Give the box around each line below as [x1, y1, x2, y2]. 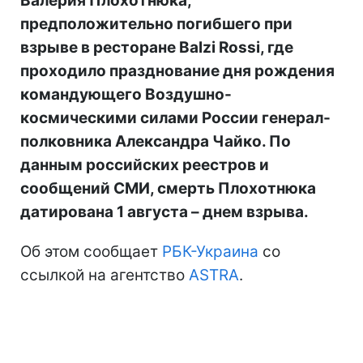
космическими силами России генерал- [20, 108, 331, 127]
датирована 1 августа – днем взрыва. [20, 202, 309, 221]
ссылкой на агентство [20, 265, 189, 284]
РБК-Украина [162, 241, 258, 261]
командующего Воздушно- [20, 84, 232, 104]
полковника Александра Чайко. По [20, 131, 291, 151]
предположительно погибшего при [20, 14, 293, 33]
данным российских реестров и [20, 155, 269, 174]
